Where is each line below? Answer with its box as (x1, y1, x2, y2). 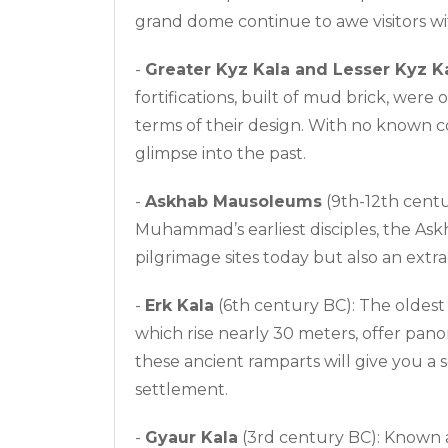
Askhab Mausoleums (145, 191, 322, 211)
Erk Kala (145, 295, 214, 315)
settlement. (135, 379, 228, 399)
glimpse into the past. (135, 143, 306, 163)
